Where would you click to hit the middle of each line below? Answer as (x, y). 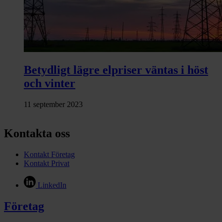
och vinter (50, 83)
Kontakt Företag (49, 155)
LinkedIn (52, 185)
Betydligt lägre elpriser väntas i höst (116, 70)
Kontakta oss (37, 134)
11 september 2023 (53, 105)
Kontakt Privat (47, 164)
